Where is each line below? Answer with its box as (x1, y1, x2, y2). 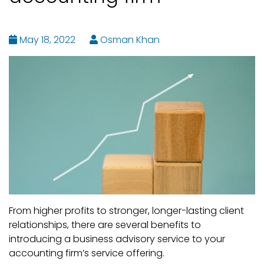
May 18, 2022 (17, 33, 75, 47)
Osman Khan (98, 33, 160, 47)
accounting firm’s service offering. (9, 246, 164, 260)
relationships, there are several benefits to (9, 218, 201, 232)
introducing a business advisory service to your (9, 232, 225, 246)
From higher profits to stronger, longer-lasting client (9, 204, 244, 218)
